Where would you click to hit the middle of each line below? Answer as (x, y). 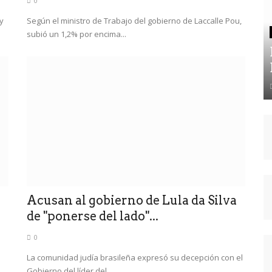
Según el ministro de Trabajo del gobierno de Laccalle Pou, (134, 20)
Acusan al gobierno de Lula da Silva (132, 200)
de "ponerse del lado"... (93, 216)
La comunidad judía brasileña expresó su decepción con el (135, 257)
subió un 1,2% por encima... (76, 34)
